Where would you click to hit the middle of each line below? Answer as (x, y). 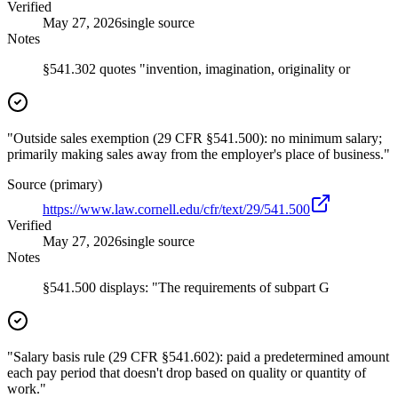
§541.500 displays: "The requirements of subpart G (186, 288)
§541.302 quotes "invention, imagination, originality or (196, 69)
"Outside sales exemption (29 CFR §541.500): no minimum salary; (195, 139)
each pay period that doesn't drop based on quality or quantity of (187, 373)
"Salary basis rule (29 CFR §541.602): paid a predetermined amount (198, 357)
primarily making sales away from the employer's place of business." (199, 155)
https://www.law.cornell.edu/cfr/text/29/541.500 (176, 210)
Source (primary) (55, 185)
